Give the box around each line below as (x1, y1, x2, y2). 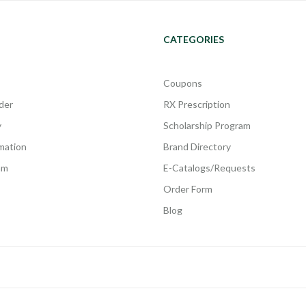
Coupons (163, 76, 202, 89)
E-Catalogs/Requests (163, 161, 255, 173)
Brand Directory (163, 140, 231, 152)
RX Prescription (163, 98, 230, 110)
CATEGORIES (163, 33, 224, 45)
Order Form (163, 182, 212, 195)
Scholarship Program (163, 119, 251, 131)
